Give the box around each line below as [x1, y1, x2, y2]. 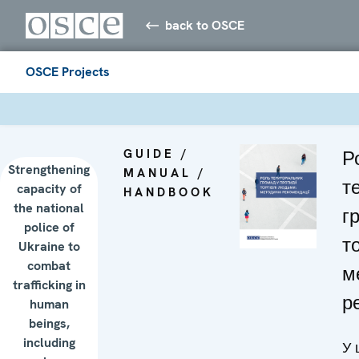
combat [27, 256, 71, 274]
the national [14, 199, 84, 216]
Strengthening [8, 160, 90, 178]
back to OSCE [165, 16, 245, 34]
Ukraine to [18, 237, 80, 255]
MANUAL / [123, 164, 206, 181]
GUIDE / [123, 145, 189, 162]
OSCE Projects [26, 63, 110, 80]
